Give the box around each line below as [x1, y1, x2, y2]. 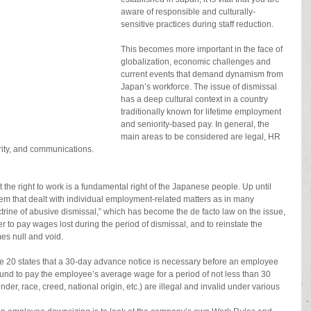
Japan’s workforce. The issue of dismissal [121, 82, 279, 92]
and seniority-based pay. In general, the [121, 119, 271, 129]
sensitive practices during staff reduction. [121, 19, 274, 29]
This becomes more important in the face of [121, 44, 285, 54]
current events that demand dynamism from [121, 69, 285, 79]
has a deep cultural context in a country [121, 94, 270, 104]
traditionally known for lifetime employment [121, 107, 283, 117]
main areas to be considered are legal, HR [121, 132, 283, 142]
